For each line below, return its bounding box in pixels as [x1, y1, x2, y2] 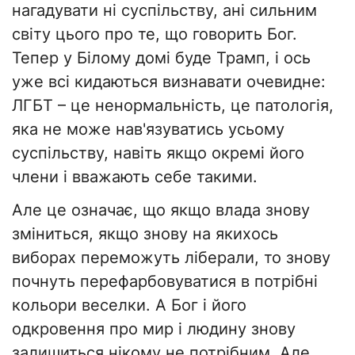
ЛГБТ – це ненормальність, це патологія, [12, 96, 334, 116]
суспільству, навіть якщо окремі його [12, 143, 304, 163]
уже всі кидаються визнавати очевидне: [12, 72, 326, 92]
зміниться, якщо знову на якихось [12, 224, 278, 244]
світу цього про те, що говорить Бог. [12, 25, 297, 44]
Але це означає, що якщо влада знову [12, 200, 310, 220]
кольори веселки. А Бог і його [12, 296, 246, 315]
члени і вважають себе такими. [12, 167, 258, 187]
